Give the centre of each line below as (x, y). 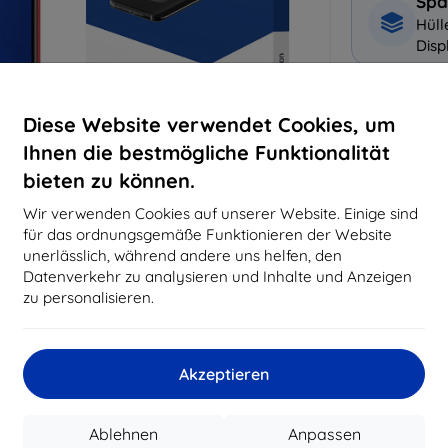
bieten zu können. (109, 180)
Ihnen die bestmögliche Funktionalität (206, 152)
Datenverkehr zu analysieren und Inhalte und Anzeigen (217, 276)
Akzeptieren (224, 373)
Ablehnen (123, 433)
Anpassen (324, 433)
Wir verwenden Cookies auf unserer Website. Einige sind (220, 213)
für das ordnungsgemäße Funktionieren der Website (207, 234)
